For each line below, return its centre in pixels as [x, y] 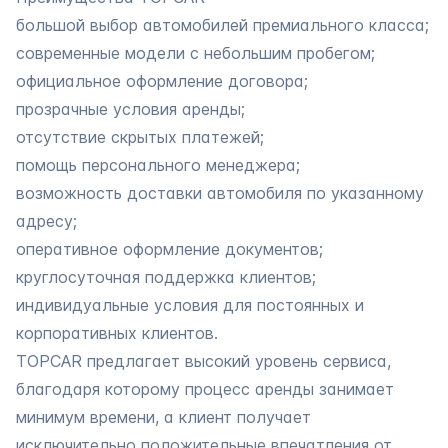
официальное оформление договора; [162, 80]
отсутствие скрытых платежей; [140, 136]
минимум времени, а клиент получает [163, 416]
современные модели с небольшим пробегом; [195, 52]
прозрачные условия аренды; [130, 108]
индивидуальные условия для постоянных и [190, 304]
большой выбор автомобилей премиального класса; [222, 24]
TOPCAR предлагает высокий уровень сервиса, [203, 360]
